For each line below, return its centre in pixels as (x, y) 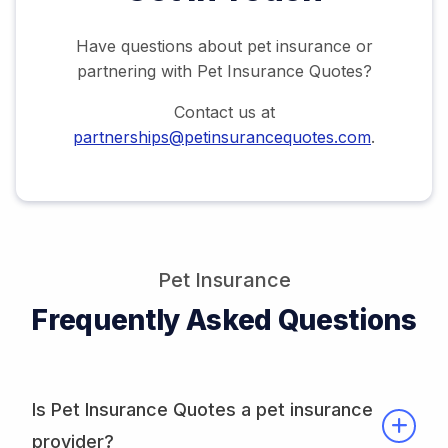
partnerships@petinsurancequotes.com (222, 137)
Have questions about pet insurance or (224, 46)
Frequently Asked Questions (224, 320)
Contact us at (224, 112)
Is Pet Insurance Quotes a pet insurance (202, 410)
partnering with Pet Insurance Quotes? (224, 71)
